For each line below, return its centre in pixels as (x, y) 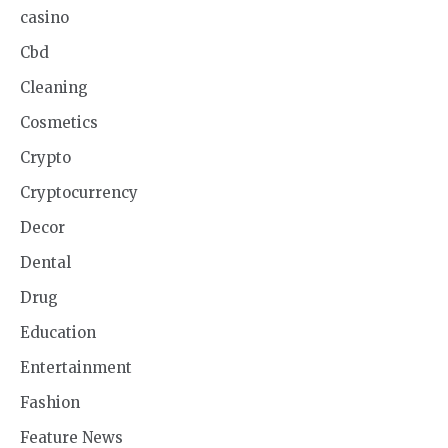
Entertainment (76, 368)
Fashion (50, 403)
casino (44, 18)
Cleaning (54, 88)
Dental (45, 263)
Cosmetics (59, 123)
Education (58, 333)
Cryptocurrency (79, 193)
